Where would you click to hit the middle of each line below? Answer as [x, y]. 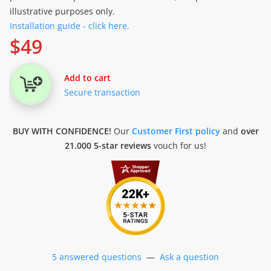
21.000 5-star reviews [108, 145]
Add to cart [87, 78]
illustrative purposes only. [62, 11]
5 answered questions [97, 257]
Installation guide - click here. [70, 26]
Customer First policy [176, 131]
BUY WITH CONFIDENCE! [62, 131]
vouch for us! [179, 145]
